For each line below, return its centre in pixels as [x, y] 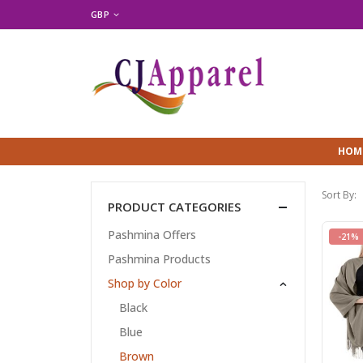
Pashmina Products [159, 259]
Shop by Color [145, 284]
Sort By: [339, 195]
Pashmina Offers [152, 235]
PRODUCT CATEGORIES [174, 207]
